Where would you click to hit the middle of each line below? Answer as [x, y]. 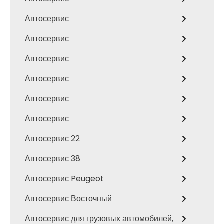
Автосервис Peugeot [64, 179]
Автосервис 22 [52, 139]
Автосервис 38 [53, 159]
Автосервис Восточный [68, 199]
